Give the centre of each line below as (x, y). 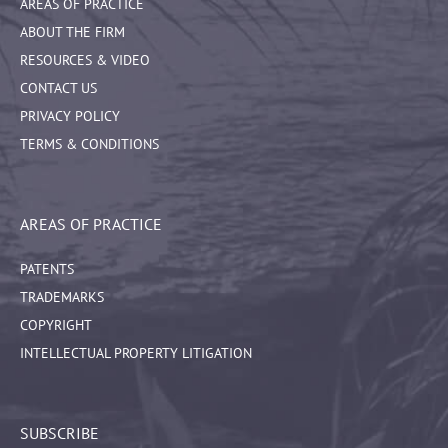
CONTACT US (58, 88)
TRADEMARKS (62, 297)
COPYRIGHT (56, 325)
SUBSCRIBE (59, 433)
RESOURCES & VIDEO (85, 60)
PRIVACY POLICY (70, 116)
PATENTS (47, 269)
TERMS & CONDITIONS (89, 144)
